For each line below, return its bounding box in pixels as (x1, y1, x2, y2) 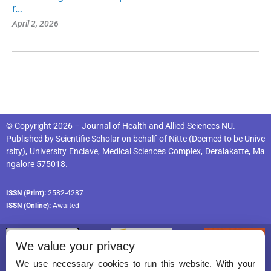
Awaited (51, 201, 79, 210)
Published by (6, 133, 56, 143)
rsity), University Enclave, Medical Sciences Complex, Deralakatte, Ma (6, 146, 265, 156)
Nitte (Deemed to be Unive (168, 133, 266, 143)
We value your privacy (16, 240, 135, 253)
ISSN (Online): (6, 201, 51, 210)
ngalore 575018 (6, 158, 65, 169)
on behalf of (120, 133, 169, 143)
